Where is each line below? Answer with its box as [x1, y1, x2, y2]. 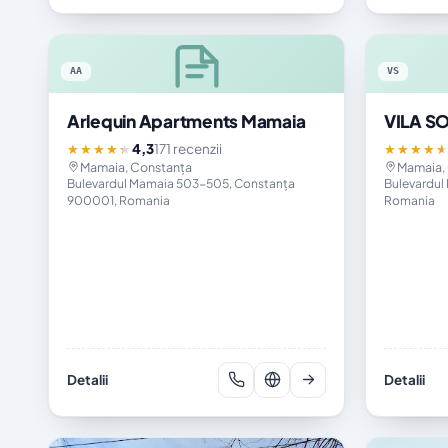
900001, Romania [67, 192, 170, 208]
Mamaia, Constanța [80, 158, 192, 175]
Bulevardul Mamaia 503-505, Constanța [67, 175, 295, 191]
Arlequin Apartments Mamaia [67, 109, 306, 132]
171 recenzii [154, 139, 222, 157]
